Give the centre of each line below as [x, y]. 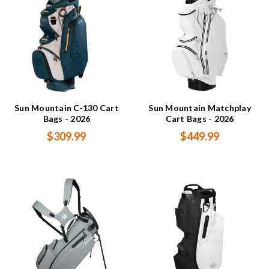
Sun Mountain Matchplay [200, 108]
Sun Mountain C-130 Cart [67, 108]
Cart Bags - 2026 [200, 119]
